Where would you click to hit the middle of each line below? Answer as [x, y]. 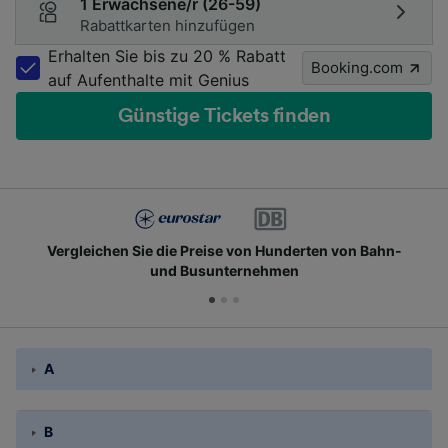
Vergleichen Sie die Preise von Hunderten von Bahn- [224, 250]
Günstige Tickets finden [224, 116]
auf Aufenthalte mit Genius [148, 80]
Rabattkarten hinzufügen [167, 25]
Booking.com [357, 67]
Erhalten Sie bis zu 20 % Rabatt [167, 56]
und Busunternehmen [224, 270]
